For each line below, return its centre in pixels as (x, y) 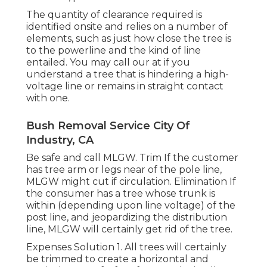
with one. (48, 98)
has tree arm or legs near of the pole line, (124, 170)
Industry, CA (60, 140)
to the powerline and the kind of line (114, 51)
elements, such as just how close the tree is (129, 39)
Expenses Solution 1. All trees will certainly (126, 247)
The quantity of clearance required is (114, 15)
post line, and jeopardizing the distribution (127, 218)
